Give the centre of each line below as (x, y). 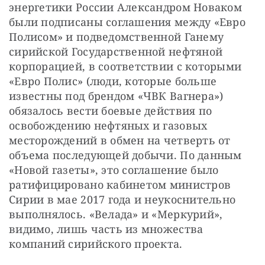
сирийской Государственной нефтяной (116, 52)
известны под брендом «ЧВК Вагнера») (116, 96)
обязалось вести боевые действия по (111, 111)
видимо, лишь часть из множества (106, 229)
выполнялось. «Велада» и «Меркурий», (116, 214)
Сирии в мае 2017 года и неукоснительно (122, 200)
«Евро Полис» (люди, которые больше (113, 81)
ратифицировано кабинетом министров (120, 185)
